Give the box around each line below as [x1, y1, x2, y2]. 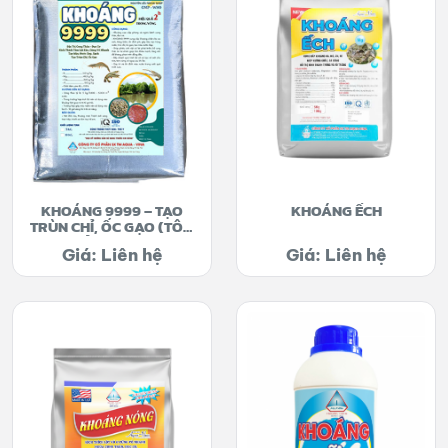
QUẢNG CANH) [62, 231, 162, 254]
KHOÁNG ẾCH [290, 199, 382, 222]
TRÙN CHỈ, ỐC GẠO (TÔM [29, 215, 195, 238]
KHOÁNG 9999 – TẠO [41, 199, 183, 222]
